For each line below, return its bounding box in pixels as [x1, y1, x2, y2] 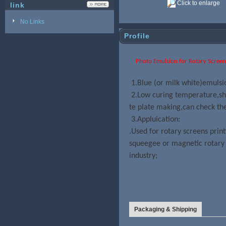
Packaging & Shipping [134, 206, 197, 213]
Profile [124, 32, 150, 40]
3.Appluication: [131, 116, 180, 124]
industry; [129, 152, 157, 160]
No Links [20, 18, 44, 25]
